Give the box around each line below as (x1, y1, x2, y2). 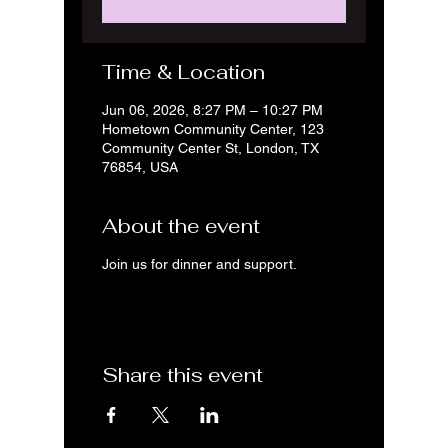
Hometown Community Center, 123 (102, 121, 324, 137)
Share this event (102, 362, 263, 388)
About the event (102, 213, 260, 239)
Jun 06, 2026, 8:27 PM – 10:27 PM (102, 102, 323, 118)
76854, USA (102, 159, 178, 175)
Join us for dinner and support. (102, 256, 297, 272)
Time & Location (102, 59, 265, 85)
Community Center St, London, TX (102, 140, 319, 156)
